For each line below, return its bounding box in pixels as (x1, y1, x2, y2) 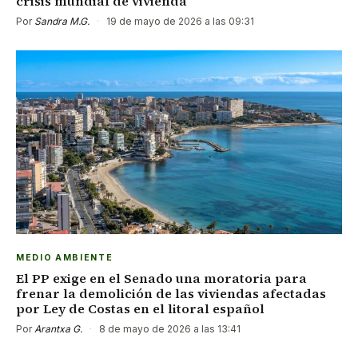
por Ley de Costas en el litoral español (16, 299, 265, 317)
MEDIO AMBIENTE (16, 252, 113, 263)
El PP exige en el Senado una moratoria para (16, 268, 307, 287)
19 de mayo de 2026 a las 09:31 (104, 15, 254, 28)
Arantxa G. (34, 322, 82, 335)
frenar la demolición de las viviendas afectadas (16, 284, 326, 302)
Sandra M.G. (34, 15, 89, 28)
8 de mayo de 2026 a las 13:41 (97, 322, 241, 335)
